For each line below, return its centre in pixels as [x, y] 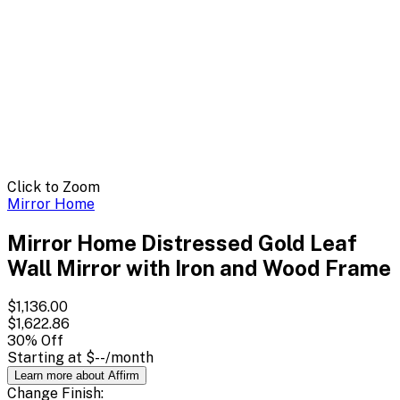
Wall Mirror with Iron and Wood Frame [199, 267]
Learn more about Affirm [77, 375]
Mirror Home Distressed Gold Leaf [182, 242]
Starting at [46, 357]
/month [129, 357]
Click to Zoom [54, 187]
